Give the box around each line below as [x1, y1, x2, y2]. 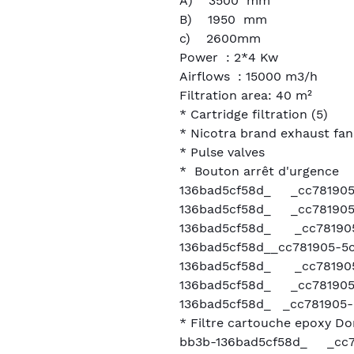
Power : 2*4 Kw [179, 50, 278, 65]
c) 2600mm [179, 31, 261, 46]
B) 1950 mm [179, 12, 267, 27]
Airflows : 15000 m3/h [179, 69, 318, 84]
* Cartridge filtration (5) [179, 107, 328, 122]
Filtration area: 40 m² [179, 88, 312, 103]
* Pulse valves [179, 145, 265, 160]
